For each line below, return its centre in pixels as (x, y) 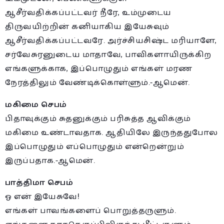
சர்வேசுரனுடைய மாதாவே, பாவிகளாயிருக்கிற (108, 54)
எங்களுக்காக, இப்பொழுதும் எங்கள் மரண (98, 68)
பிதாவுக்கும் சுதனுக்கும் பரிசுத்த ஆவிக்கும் (98, 118)
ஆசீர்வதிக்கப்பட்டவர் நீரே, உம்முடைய (88, 12)
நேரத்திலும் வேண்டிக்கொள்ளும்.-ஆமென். (97, 82)
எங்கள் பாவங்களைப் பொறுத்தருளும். (90, 210)
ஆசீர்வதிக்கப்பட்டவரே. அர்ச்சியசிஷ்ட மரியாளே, (111, 40)
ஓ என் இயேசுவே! (42, 196)
